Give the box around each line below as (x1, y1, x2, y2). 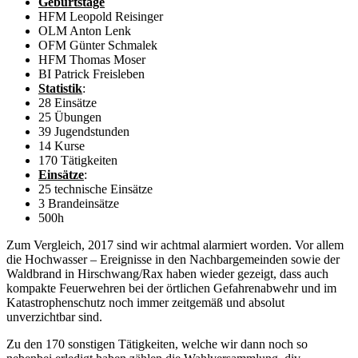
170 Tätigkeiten (38, 153, 117, 167)
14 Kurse (38, 138, 85, 153)
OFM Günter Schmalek (38, 38, 157, 52)
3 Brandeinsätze (38, 196, 119, 210)
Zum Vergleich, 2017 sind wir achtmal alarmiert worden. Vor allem (6, 237, 344, 252)
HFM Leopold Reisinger (38, 9, 163, 23)
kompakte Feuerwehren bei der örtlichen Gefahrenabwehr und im (6, 280, 336, 295)
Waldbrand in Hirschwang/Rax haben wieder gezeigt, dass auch (6, 266, 328, 280)
